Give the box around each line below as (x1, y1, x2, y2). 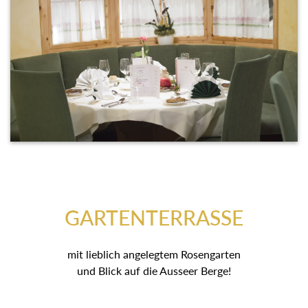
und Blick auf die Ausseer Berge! (77, 264, 231, 278)
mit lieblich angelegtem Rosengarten (67, 247, 241, 261)
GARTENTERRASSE (65, 205, 243, 230)
